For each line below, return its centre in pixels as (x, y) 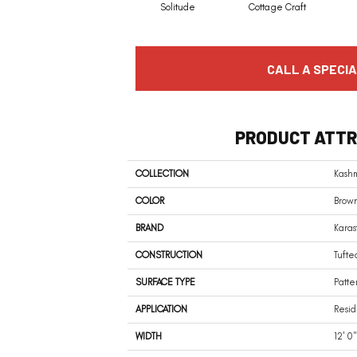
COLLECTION (162, 174)
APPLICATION (161, 310)
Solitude (177, 8)
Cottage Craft (277, 8)
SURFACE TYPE (165, 282)
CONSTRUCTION (169, 255)
